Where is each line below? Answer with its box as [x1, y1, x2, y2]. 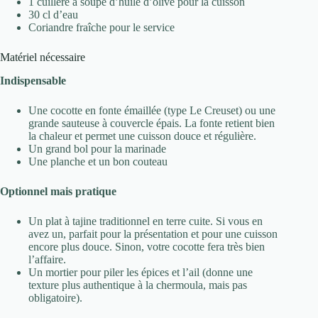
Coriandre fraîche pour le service [28, 21, 175, 33]
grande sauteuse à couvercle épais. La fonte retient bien [28, 116, 275, 129]
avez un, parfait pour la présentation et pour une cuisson [28, 227, 278, 240]
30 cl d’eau [28, 8, 78, 21]
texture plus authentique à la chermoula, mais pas [28, 278, 247, 291]
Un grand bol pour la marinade [28, 142, 166, 155]
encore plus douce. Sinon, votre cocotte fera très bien [28, 240, 265, 253]
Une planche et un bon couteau [28, 155, 168, 168]
